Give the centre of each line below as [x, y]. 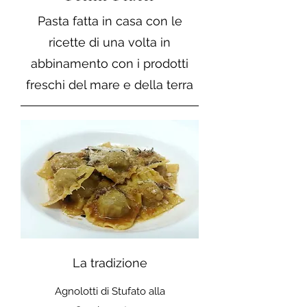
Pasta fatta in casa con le [110, 21]
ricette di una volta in [110, 42]
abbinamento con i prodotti [110, 64]
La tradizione [110, 263]
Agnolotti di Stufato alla [110, 292]
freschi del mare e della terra [110, 85]
